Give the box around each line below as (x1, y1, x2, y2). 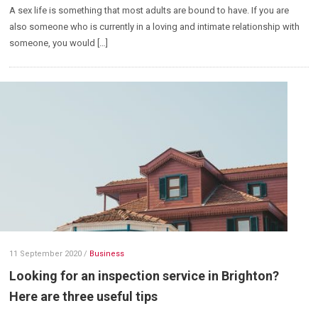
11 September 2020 (9, 248, 82, 258)
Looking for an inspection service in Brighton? (9, 268, 280, 283)
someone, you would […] (9, 38, 109, 49)
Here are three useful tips (9, 288, 158, 304)
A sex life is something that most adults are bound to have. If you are (9, 5, 290, 16)
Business (89, 248, 125, 258)
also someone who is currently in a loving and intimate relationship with (9, 21, 300, 33)
